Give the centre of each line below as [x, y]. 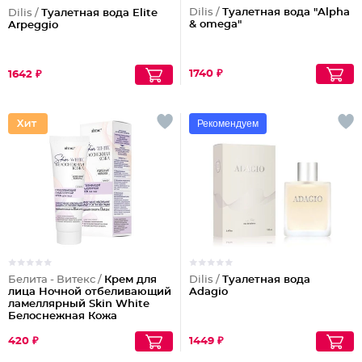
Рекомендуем [228, 124]
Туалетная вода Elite [99, 13]
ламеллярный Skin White [79, 304]
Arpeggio [33, 25]
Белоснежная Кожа [63, 316]
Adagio [208, 292]
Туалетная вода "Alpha [286, 13]
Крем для [130, 280]
